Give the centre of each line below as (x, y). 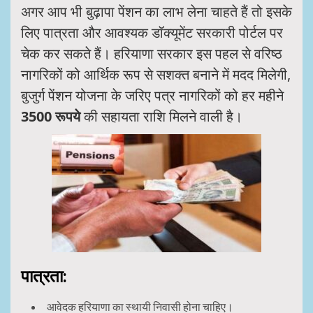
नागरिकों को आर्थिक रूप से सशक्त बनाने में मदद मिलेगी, (156, 74)
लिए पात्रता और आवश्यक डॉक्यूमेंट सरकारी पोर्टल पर (152, 32)
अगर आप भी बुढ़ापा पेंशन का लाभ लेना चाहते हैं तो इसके (156, 11)
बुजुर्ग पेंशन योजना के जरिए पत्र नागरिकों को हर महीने (152, 95)
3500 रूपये (51, 116)
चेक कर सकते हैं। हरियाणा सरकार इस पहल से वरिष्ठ (152, 53)
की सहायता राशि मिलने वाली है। (161, 116)
